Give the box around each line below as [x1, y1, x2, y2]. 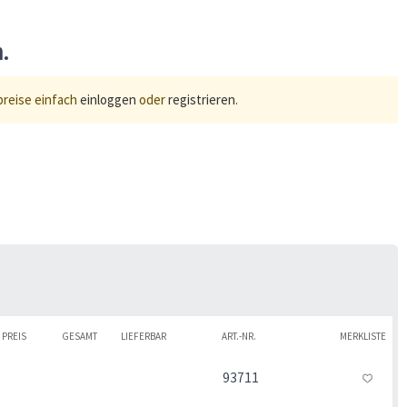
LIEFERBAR [120, 330, 166, 342]
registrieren [168, 91, 235, 108]
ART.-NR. [221, 330, 256, 342]
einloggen [80, 91, 136, 108]
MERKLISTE [340, 330, 387, 342]
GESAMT [61, 330, 97, 342]
